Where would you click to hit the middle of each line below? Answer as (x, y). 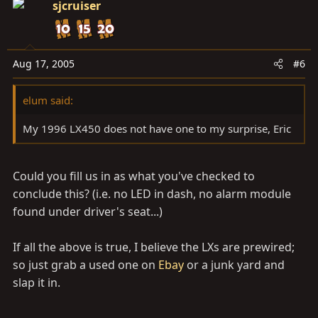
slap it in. (37, 283)
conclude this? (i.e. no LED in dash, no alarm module (152, 194)
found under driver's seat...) (88, 212)
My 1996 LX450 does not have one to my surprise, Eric (157, 128)
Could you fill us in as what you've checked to (134, 176)
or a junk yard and (234, 265)
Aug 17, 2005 (44, 64)
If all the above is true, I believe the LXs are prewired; (154, 247)
